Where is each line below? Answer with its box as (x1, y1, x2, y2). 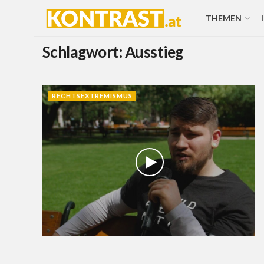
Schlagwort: (42, 42, 125, 61)
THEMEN (205, 13, 242, 23)
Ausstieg (124, 42, 183, 61)
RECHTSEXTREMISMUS (52, 92, 133, 100)
